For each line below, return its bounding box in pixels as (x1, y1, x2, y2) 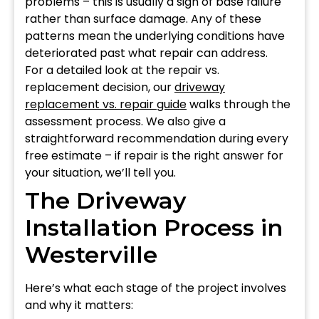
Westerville (25, 240, 157, 268)
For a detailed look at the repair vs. (25, 61, 219, 78)
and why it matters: (25, 296, 133, 313)
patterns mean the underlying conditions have (25, 27, 285, 44)
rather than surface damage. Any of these (25, 10, 261, 27)
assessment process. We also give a (25, 113, 226, 130)
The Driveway (25, 186, 187, 214)
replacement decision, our (25, 78, 174, 95)
